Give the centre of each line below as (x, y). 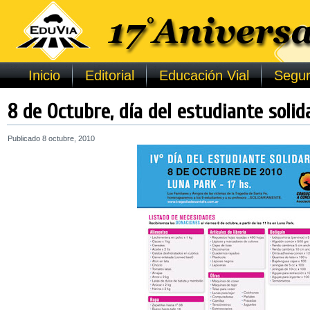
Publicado (24, 138)
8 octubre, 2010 (69, 138)
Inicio (44, 75)
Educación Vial (204, 75)
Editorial (109, 75)
